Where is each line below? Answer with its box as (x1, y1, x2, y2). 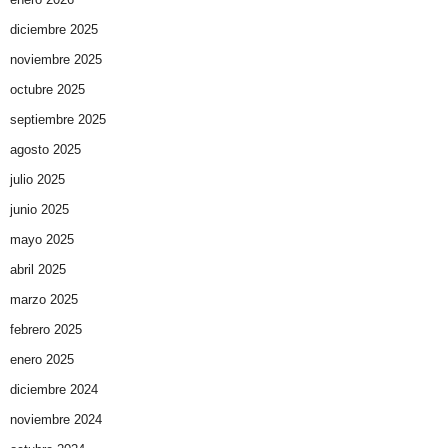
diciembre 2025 (10, 22, 98, 38)
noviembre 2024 (10, 412, 102, 428)
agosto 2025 (10, 142, 81, 158)
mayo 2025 (10, 232, 74, 248)
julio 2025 (10, 172, 65, 188)
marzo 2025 (10, 292, 78, 308)
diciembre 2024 (10, 382, 98, 398)
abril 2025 (10, 262, 66, 278)
